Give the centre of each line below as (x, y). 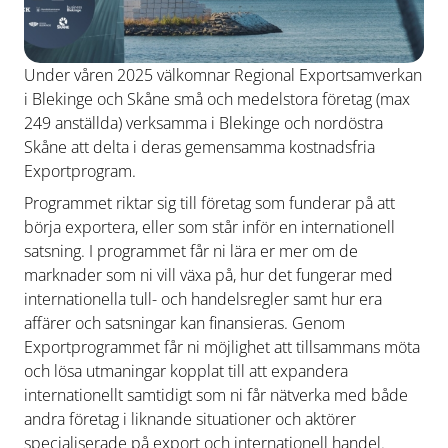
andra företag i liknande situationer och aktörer (190, 419)
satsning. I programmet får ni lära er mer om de (191, 251)
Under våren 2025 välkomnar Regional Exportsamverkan (223, 75)
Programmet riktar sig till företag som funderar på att (209, 203)
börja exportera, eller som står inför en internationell (209, 227)
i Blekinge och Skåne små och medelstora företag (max (217, 99)
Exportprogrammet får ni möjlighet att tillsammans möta (222, 347)
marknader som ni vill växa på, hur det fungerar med (208, 275)
